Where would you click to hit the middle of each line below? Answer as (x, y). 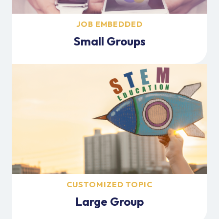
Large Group (109, 201)
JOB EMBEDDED (109, 24)
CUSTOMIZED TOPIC (109, 184)
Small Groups (109, 41)
